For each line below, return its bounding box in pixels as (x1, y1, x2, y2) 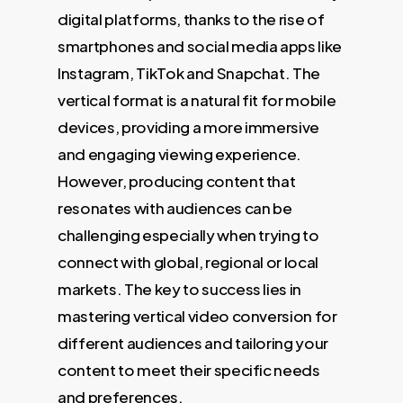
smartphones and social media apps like (58, 35, 343, 56)
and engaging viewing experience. (58, 143, 302, 164)
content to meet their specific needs (58, 359, 320, 380)
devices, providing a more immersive (58, 116, 320, 137)
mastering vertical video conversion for (58, 305, 337, 326)
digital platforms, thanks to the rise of (58, 8, 325, 29)
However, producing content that (58, 170, 296, 191)
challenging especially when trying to (58, 224, 319, 245)
